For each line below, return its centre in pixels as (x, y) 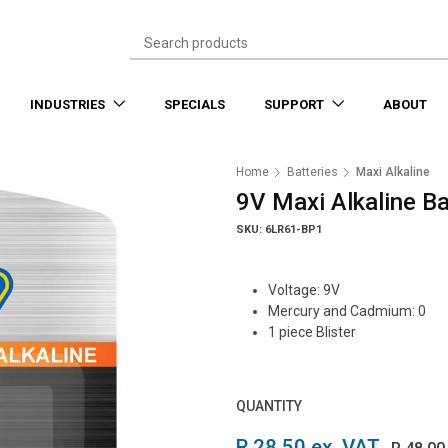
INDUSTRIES (68, 104)
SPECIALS (194, 104)
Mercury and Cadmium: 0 (347, 311)
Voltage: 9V (304, 290)
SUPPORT (295, 104)
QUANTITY (269, 406)
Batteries (312, 172)
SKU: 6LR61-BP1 (279, 229)
